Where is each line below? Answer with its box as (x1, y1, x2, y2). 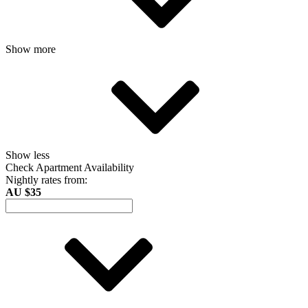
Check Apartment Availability (5, 161, 134, 173)
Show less (5, 148, 52, 161)
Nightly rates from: (5, 173, 87, 186)
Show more (5, 43, 58, 55)
